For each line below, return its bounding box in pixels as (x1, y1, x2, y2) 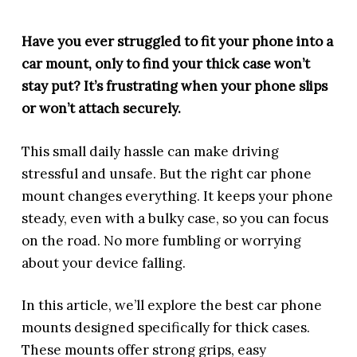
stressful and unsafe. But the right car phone (22, 164, 312, 182)
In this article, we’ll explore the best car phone (22, 296, 323, 314)
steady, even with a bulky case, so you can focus (22, 209, 329, 227)
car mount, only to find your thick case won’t (22, 55, 311, 73)
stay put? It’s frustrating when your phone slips (22, 77, 328, 95)
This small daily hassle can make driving (22, 142, 280, 160)
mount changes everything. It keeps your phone (22, 186, 334, 205)
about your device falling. (22, 253, 186, 272)
